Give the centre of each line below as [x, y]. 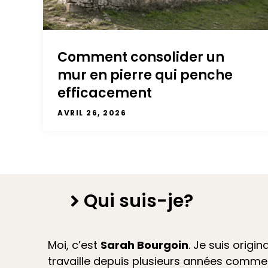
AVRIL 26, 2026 [92, 113]
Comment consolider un [141, 57]
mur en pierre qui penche [145, 75]
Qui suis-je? [138, 201]
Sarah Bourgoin [144, 245]
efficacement [105, 93]
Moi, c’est [74, 245]
